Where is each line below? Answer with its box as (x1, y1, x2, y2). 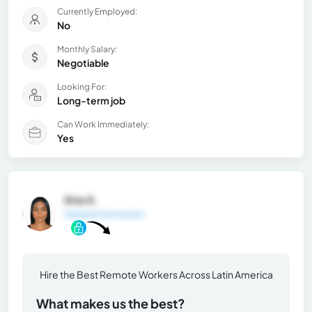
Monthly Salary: (57, 43, 117, 54)
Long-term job (57, 93, 125, 107)
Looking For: (57, 81, 107, 92)
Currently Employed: (57, 6, 137, 17)
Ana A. (64, 192, 98, 207)
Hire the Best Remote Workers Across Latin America (39, 267, 273, 281)
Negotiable (57, 56, 109, 69)
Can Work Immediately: (57, 118, 149, 130)
